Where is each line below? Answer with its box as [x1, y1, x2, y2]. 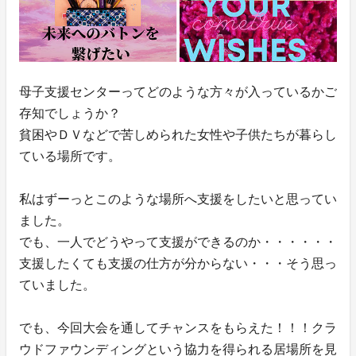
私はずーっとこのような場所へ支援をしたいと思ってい [19, 192, 337, 207]
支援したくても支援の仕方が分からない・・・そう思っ [19, 257, 337, 271]
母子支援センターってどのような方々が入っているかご [19, 85, 337, 99]
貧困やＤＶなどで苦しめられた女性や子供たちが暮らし [19, 128, 337, 142]
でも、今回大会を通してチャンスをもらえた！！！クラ [19, 321, 337, 335]
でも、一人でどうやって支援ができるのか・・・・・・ [19, 235, 337, 250]
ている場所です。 [19, 149, 121, 164]
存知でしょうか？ [19, 106, 121, 121]
